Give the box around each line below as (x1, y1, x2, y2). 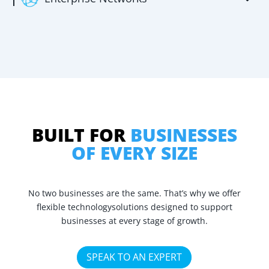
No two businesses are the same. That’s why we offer (28, 187, 241, 199)
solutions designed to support (111, 201, 232, 213)
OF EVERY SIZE (71, 141, 198, 166)
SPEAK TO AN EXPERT (86, 250, 183, 264)
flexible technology (36, 201, 112, 213)
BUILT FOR (31, 122, 130, 148)
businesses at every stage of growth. (61, 215, 208, 227)
